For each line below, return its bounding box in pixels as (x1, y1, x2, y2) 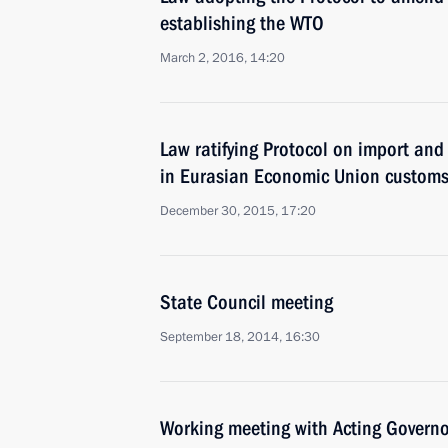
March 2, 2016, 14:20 (160, 49, 285, 67)
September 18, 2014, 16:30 (160, 328, 320, 346)
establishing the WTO (160, 11, 324, 35)
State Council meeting (160, 290, 333, 314)
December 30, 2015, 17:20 (160, 202, 316, 220)
